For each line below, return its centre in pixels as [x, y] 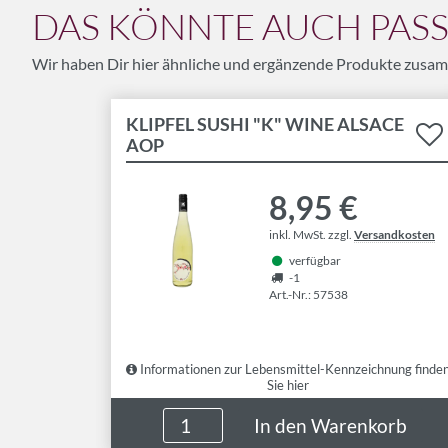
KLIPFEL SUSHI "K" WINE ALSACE [265, 124]
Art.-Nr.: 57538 [308, 294]
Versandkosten [394, 234]
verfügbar [315, 260]
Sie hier [287, 385]
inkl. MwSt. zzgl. [311, 234]
